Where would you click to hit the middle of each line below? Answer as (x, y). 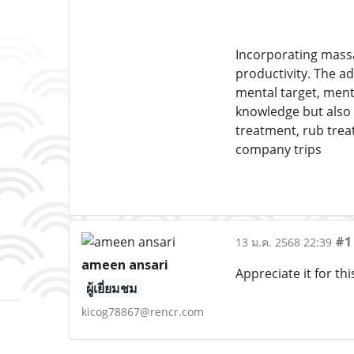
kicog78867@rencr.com (143, 312)
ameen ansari (125, 265)
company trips (278, 149)
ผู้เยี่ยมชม (112, 288)
